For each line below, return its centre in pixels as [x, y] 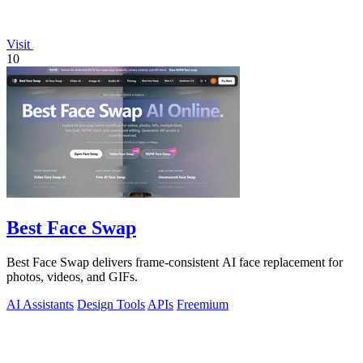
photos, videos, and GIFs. [72, 277]
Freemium [203, 304]
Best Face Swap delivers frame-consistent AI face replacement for [175, 262]
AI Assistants [40, 304]
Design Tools [111, 304]
